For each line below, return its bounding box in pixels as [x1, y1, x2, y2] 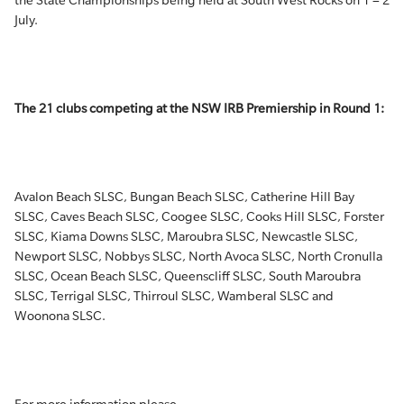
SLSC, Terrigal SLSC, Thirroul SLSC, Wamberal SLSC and [14, 289, 334, 303]
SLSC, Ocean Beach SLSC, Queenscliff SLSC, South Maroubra [14, 269, 361, 283]
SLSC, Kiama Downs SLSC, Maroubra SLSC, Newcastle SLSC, [14, 229, 358, 243]
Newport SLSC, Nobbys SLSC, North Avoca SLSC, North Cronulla [14, 249, 382, 263]
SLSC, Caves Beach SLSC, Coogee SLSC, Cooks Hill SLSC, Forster [14, 209, 384, 224]
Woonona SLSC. [14, 308, 106, 323]
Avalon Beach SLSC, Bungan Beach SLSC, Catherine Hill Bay [14, 189, 354, 204]
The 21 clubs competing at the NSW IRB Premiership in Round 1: [14, 101, 384, 115]
